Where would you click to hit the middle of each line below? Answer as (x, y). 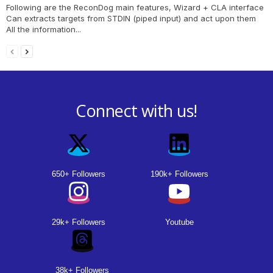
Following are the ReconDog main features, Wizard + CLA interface (135, 8)
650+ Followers (78, 174)
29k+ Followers (78, 222)
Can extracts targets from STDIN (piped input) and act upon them (131, 19)
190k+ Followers (179, 174)
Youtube (179, 222)
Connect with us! (136, 111)
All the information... (44, 30)
